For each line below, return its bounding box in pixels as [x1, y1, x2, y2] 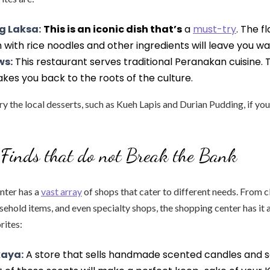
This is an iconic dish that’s [43, 22, 182, 36]
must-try [193, 22, 236, 36]
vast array [41, 186, 82, 197]
